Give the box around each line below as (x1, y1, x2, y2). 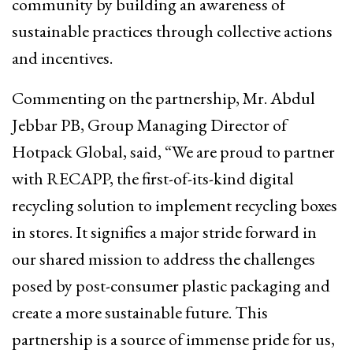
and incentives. (12, 46, 113, 70)
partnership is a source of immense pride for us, (12, 328, 335, 351)
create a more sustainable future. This (12, 301, 268, 325)
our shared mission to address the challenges (12, 247, 315, 271)
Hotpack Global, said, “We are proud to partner (12, 140, 335, 164)
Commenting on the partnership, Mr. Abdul (12, 87, 315, 110)
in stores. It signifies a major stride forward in (12, 221, 317, 244)
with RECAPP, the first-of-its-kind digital (12, 167, 294, 191)
